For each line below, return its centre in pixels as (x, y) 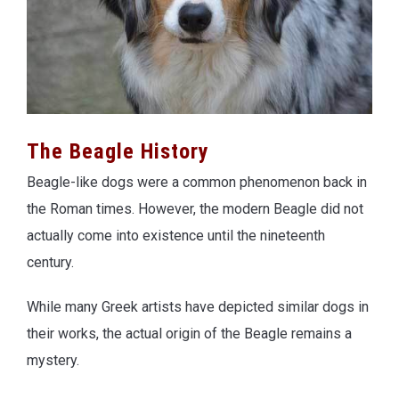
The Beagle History (118, 151)
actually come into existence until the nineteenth (176, 235)
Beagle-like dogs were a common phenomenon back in (197, 182)
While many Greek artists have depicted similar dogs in (198, 306)
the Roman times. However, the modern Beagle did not (195, 208)
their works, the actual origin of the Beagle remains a (189, 333)
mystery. (53, 360)
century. (50, 262)
